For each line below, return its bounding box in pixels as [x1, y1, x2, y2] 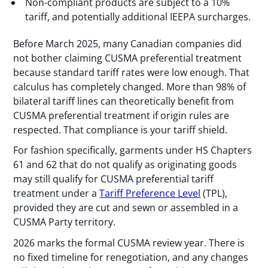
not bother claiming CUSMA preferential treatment [13, 51, 242, 65]
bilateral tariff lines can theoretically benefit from [13, 94, 234, 108]
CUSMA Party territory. [13, 215, 116, 229]
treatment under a [13, 187, 100, 200]
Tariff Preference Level [99, 187, 201, 200]
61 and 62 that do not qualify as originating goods [13, 158, 237, 172]
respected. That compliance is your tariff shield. [13, 123, 228, 136]
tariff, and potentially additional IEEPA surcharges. [25, 10, 251, 23]
